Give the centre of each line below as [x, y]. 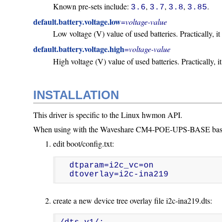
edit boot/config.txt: [84, 143]
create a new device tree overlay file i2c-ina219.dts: [133, 200]
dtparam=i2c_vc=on [65, 165]
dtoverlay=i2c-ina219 [119, 174]
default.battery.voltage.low [77, 21]
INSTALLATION [76, 95]
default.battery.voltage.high [79, 49]
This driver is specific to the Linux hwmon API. [108, 114]
